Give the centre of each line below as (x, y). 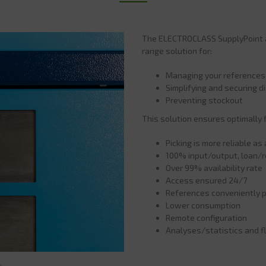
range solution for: (177, 51)
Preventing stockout (204, 100)
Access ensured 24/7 (206, 180)
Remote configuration (206, 218)
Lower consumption (203, 205)
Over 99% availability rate (214, 168)
